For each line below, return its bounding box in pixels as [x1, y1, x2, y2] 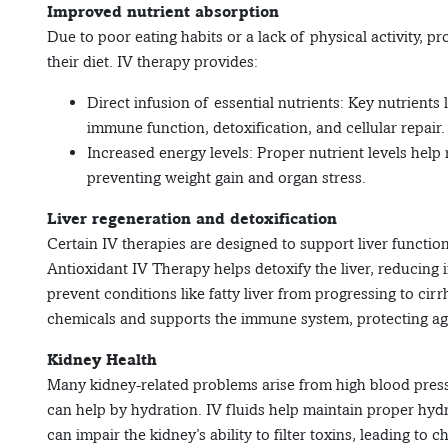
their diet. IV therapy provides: [47, 52, 258, 72]
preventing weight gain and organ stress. [87, 168, 366, 188]
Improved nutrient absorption [47, 2, 279, 22]
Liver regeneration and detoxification [47, 209, 337, 229]
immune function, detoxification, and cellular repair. [87, 118, 445, 138]
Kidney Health [47, 350, 157, 370]
